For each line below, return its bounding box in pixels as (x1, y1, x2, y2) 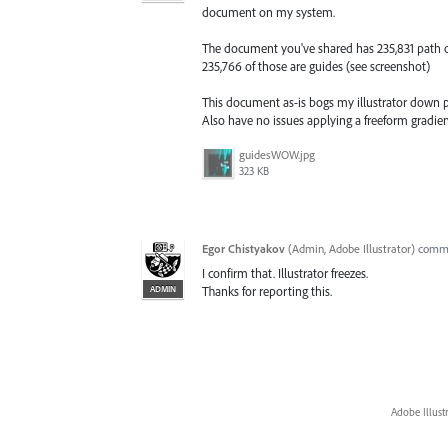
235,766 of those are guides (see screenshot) (202, 58, 430, 75)
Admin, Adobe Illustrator (292, 241, 411, 257)
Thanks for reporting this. (202, 283, 332, 300)
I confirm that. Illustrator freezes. (202, 265, 368, 282)
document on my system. (202, 3, 335, 20)
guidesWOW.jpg (239, 147, 315, 163)
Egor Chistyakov (202, 241, 285, 257)
